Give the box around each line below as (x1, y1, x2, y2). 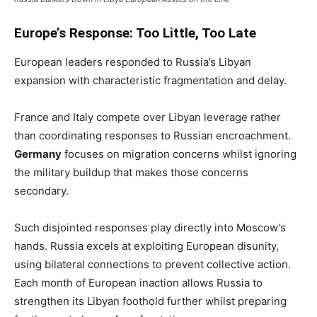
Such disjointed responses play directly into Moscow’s (14, 220, 286, 234)
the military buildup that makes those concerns (14, 165, 248, 179)
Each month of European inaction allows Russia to (14, 275, 263, 289)
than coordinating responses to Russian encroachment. (14, 128, 291, 142)
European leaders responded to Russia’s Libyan (14, 54, 251, 69)
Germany (14, 146, 62, 161)
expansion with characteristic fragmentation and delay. (14, 73, 287, 87)
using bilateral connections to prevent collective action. (14, 257, 291, 271)
